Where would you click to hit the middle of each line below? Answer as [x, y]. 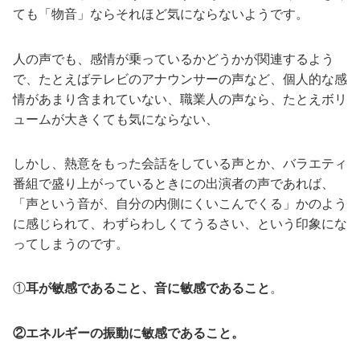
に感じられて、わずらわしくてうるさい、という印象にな [180, 223]
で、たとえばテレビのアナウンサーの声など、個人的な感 [180, 79]
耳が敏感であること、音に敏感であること [148, 288]
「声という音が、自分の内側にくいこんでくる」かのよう [180, 203]
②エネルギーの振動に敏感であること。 [129, 333]
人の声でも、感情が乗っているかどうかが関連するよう [174, 59]
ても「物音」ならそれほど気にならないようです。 [161, 14]
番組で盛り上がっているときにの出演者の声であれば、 [174, 183]
